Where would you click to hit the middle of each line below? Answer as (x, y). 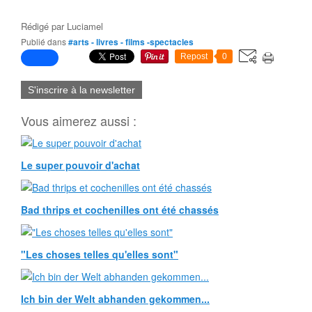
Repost (194, 56)
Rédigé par (44, 26)
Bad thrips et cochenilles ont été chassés (120, 210)
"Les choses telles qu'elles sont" (100, 254)
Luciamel (85, 26)
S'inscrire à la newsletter (81, 90)
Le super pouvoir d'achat (80, 165)
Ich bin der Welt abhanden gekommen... (115, 299)
